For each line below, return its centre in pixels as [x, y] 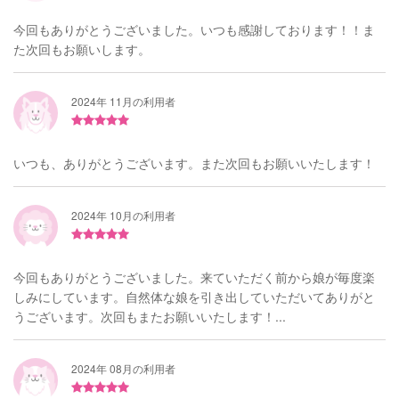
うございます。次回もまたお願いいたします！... [150, 316]
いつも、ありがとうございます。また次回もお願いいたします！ [194, 163]
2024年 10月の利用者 [123, 215]
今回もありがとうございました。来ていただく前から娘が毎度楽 [194, 277]
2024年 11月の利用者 [123, 101]
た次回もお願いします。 [82, 49]
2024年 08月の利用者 [123, 368]
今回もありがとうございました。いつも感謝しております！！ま [194, 29]
